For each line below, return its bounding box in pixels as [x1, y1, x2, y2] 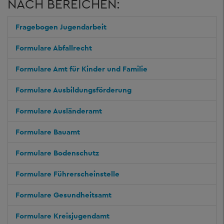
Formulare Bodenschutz [15, 148, 99, 157]
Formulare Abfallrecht [15, 43, 92, 52]
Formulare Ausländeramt [15, 106, 102, 115]
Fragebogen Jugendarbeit [15, 22, 106, 31]
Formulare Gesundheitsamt [15, 190, 111, 199]
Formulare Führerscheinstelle [15, 169, 119, 178]
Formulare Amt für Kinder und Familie [15, 64, 147, 73]
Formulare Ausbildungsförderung [15, 85, 131, 94]
